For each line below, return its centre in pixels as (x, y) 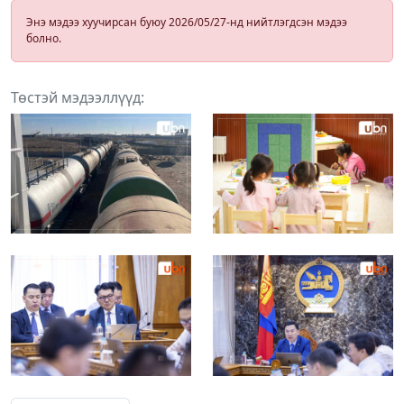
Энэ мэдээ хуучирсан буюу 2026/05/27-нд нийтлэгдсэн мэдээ (187, 22)
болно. (44, 38)
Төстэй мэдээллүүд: (78, 97)
